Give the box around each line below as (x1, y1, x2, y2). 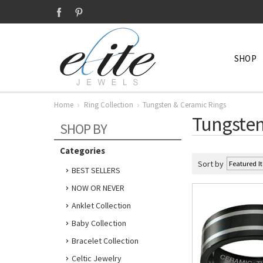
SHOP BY (60, 120, 107, 138)
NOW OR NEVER (72, 183, 124, 193)
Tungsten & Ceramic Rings (143, 100, 226, 110)
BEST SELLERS (72, 165, 120, 176)
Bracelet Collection (72, 235, 139, 246)
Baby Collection (72, 218, 126, 228)
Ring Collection (84, 100, 133, 110)
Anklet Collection (72, 200, 131, 211)
